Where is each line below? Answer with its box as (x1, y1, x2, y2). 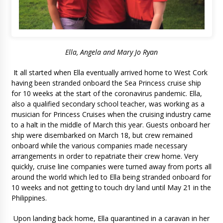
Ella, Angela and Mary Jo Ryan (65, 47, 158, 57)
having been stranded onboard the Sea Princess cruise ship (11, 78, 201, 88)
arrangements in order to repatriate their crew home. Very (11, 151, 198, 161)
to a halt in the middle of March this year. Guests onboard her (11, 119, 210, 129)
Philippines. (11, 193, 47, 203)
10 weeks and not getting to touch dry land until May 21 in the (11, 182, 211, 192)
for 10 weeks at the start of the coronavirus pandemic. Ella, (11, 88, 202, 98)
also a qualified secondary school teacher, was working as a (11, 99, 205, 109)
